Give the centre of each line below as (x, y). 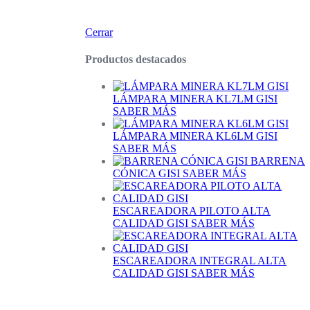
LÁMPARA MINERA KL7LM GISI (195, 99)
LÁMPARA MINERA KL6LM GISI (195, 136)
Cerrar (99, 32)
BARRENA (278, 161)
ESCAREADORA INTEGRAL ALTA (200, 261)
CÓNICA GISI (148, 174)
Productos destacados (136, 60)
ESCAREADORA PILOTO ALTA (192, 211)
